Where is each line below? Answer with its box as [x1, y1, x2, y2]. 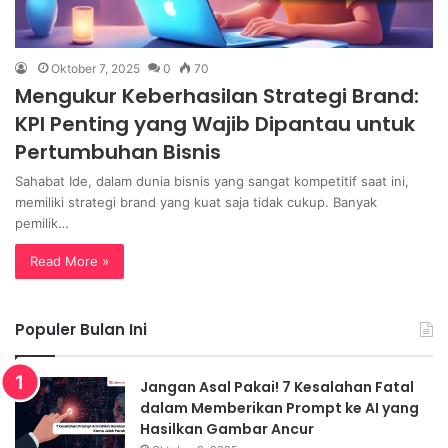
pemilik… [15, 214, 69, 231]
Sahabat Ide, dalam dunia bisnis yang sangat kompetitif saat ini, [15, 172, 409, 189]
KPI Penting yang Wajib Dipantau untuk [15, 109, 415, 138]
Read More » [30, 252, 109, 269]
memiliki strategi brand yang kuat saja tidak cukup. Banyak [15, 193, 377, 210]
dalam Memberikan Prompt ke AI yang [140, 397, 419, 418]
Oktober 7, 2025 [51, 60, 140, 76]
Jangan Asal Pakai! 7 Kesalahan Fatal [140, 376, 414, 397]
